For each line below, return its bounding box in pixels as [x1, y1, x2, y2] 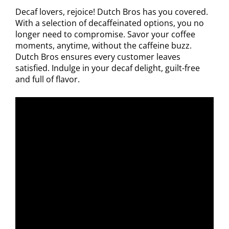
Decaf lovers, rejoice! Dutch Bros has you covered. [15, 6, 208, 17]
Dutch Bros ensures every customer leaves [15, 51, 180, 62]
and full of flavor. [15, 73, 80, 85]
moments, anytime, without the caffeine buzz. [15, 39, 192, 51]
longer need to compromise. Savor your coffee [15, 28, 195, 40]
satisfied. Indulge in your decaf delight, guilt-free [15, 62, 200, 74]
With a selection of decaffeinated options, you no [15, 17, 204, 29]
